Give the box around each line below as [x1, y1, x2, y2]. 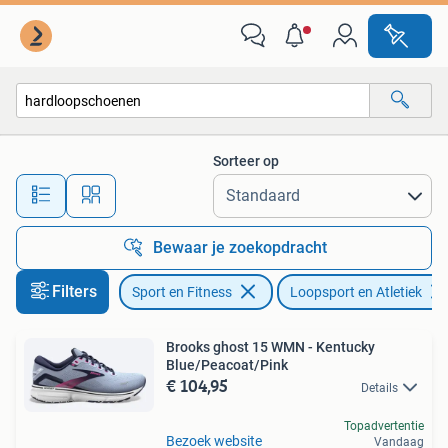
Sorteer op [213, 153, 279, 169]
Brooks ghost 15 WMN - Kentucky [166, 339, 375, 355]
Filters [52, 282, 97, 301]
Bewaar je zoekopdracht [153, 238, 327, 257]
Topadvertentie [344, 419, 424, 434]
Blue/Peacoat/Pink [166, 357, 288, 373]
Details [361, 381, 398, 395]
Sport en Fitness [132, 284, 232, 300]
